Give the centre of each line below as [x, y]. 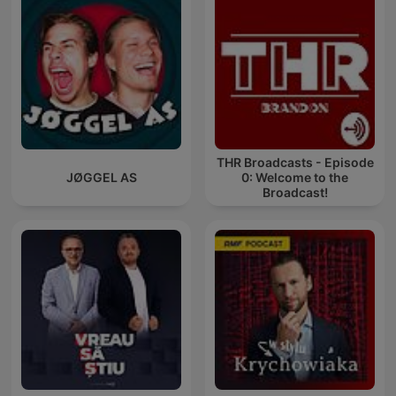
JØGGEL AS [101, 178]
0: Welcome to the [295, 178]
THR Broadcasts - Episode [295, 163]
